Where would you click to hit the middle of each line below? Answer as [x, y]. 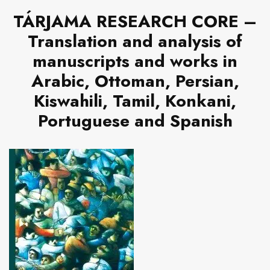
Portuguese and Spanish [135, 121]
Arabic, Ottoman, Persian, [135, 81]
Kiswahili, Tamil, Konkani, [135, 101]
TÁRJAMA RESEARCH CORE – [135, 22]
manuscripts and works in [135, 61]
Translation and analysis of [135, 42]
